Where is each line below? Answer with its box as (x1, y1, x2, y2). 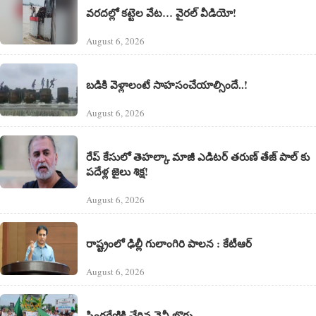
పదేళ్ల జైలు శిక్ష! (86, 163, 148, 179)
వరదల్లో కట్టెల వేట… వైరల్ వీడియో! (86, 5, 236, 21)
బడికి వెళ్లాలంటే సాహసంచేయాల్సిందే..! (86, 77, 248, 92)
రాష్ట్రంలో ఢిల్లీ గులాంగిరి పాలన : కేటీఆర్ (86, 235, 252, 251)
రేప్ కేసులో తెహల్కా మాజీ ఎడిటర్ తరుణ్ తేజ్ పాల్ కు (86, 148, 310, 164)
